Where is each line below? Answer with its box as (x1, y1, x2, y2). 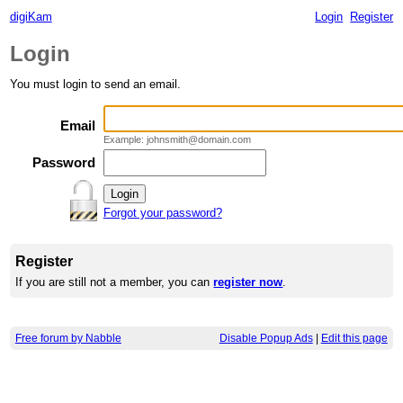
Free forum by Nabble (14, 332, 121, 345)
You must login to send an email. (9, 77, 181, 92)
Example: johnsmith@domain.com (103, 134, 251, 146)
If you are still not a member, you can (15, 275, 214, 290)
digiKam (9, 9, 52, 23)
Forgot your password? (103, 206, 222, 220)
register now (213, 275, 283, 290)
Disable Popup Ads (219, 332, 313, 345)
